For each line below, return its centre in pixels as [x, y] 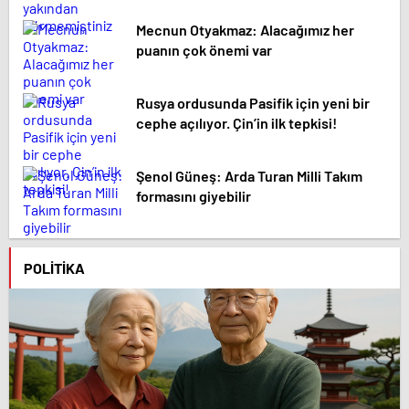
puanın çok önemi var [204, 50]
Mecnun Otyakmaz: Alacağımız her [245, 30]
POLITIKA [54, 268]
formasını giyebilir [194, 196]
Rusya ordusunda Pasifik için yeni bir [253, 103]
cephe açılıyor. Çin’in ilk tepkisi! [236, 123]
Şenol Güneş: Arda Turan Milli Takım [249, 176]
